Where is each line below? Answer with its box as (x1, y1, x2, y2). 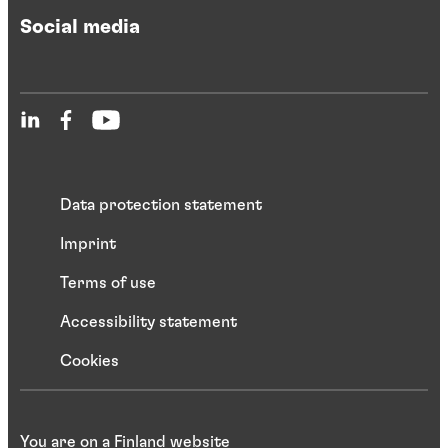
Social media (20, 17, 140, 38)
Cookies (60, 352, 119, 369)
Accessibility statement (60, 313, 237, 330)
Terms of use (60, 274, 156, 291)
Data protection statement (60, 196, 262, 213)
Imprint (60, 235, 116, 252)
